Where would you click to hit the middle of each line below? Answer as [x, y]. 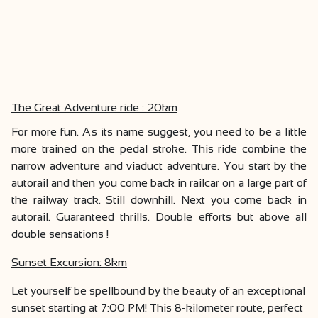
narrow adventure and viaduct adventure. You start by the [159, 166]
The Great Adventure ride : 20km [94, 108]
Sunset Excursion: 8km [69, 263]
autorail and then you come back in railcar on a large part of [159, 183]
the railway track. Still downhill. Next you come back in [159, 200]
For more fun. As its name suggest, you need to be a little [159, 132]
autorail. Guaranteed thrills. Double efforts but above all [159, 217]
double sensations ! [60, 234]
